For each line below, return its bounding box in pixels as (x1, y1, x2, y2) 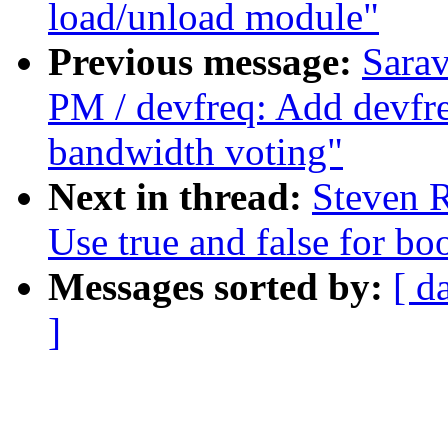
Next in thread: (48, 175, 312, 219)
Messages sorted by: (48, 265, 393, 309)
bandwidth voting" (48, 130, 343, 174)
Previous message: (48, 40, 362, 84)
